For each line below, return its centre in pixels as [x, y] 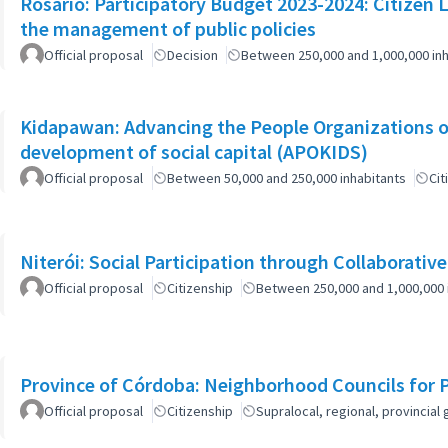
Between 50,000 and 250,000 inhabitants [286, 177]
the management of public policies [168, 28]
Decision [192, 54]
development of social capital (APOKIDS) [194, 151]
